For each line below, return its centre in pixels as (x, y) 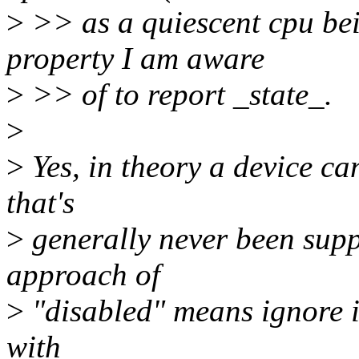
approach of (83, 275)
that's (40, 203)
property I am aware (135, 58)
